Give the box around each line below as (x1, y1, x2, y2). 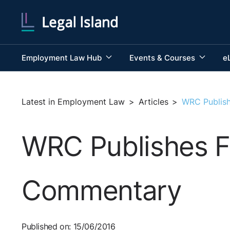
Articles (138, 97, 168, 107)
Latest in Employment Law (22, 97, 125, 107)
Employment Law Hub (22, 52, 104, 63)
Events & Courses (129, 52, 197, 63)
